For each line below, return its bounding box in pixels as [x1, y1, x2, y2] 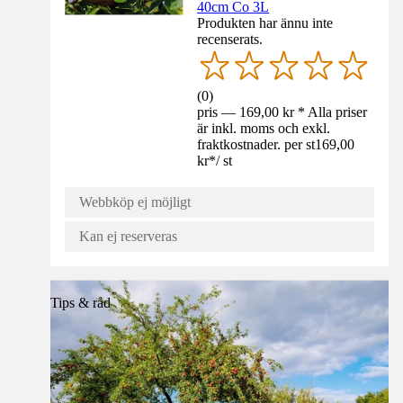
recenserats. [197, 31, 264, 47]
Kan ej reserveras [79, 228, 177, 244]
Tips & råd [50, 294, 111, 310]
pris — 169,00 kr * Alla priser [197, 103, 368, 120]
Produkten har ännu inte [197, 14, 334, 31]
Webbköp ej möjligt [79, 193, 191, 210]
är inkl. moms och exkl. [197, 120, 331, 136]
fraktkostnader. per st [197, 136, 316, 152]
